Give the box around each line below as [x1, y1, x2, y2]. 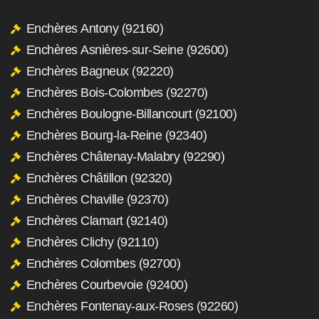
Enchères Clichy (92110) [26, 234, 158, 249]
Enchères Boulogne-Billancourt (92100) [26, 106, 236, 121]
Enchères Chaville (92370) [26, 192, 168, 206]
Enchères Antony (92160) [26, 21, 163, 36]
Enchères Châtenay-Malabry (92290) [26, 149, 224, 164]
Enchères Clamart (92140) [26, 213, 168, 228]
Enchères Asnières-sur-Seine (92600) [26, 42, 228, 57]
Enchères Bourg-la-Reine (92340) [26, 127, 206, 142]
